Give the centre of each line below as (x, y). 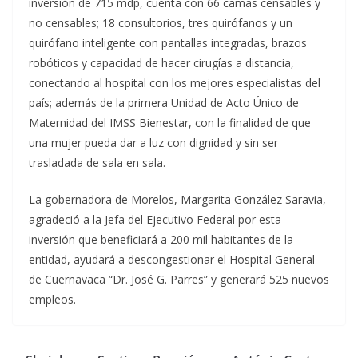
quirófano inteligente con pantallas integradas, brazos (168, 43)
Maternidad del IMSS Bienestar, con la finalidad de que (170, 123)
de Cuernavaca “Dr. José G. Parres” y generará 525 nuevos (179, 280)
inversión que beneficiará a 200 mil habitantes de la (161, 240)
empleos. (52, 300)
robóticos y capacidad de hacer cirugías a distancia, (161, 63)
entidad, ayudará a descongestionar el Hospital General (172, 260)
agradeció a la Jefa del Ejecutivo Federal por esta (155, 220)
